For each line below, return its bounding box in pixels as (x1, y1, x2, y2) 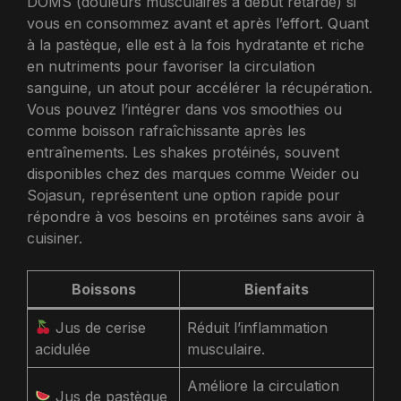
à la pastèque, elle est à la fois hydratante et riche (27, 35, 364, 54)
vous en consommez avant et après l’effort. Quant (27, 13, 369, 32)
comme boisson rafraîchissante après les (27, 121, 306, 140)
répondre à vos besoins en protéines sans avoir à (27, 207, 364, 226)
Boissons (71, 279, 136, 298)
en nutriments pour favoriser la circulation (27, 56, 315, 75)
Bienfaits (244, 279, 309, 298)
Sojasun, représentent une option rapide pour (27, 185, 340, 204)
